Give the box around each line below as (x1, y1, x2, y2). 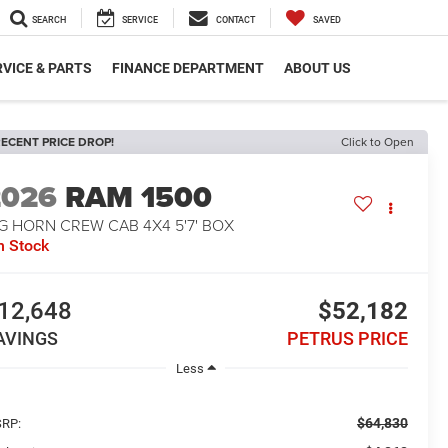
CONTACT (216, 15, 255, 26)
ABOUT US (284, 60, 351, 77)
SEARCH (32, 15, 66, 26)
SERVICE (122, 15, 158, 26)
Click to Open (341, 133, 414, 150)
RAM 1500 (65, 175, 213, 220)
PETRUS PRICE (286, 328, 408, 350)
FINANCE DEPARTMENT (112, 60, 264, 77)
